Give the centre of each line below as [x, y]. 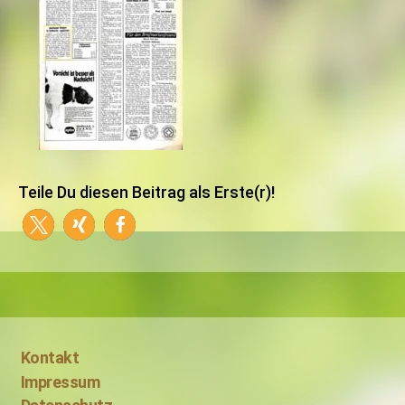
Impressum [60, 381]
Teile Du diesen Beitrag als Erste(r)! [146, 192]
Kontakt [50, 358]
